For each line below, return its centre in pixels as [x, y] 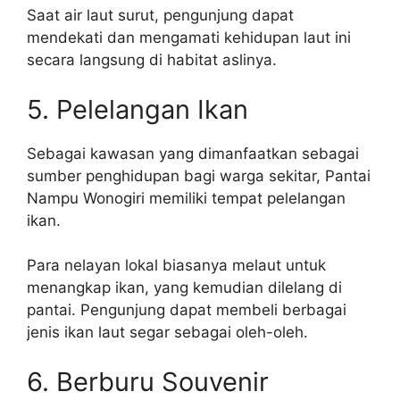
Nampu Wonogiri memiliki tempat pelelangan [186, 198]
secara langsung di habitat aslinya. [152, 60]
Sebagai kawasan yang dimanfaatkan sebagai [193, 153]
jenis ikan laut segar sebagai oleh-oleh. [167, 332]
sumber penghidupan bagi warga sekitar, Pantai [199, 175]
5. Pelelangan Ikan [137, 109]
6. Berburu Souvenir [148, 381]
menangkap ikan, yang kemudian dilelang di [184, 287]
